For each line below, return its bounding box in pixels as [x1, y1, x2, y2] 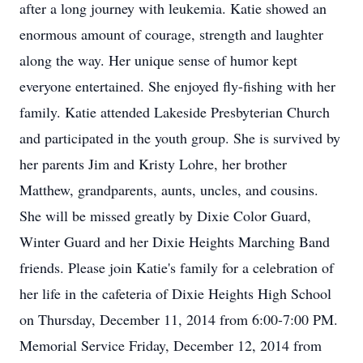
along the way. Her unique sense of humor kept [19, 50, 297, 70]
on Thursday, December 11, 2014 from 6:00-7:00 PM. [19, 310, 338, 329]
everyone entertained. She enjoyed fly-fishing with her [19, 76, 335, 96]
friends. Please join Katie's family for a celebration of [19, 258, 334, 277]
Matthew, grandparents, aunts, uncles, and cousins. [19, 180, 318, 199]
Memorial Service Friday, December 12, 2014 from [19, 335, 322, 355]
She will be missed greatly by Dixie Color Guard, [19, 206, 311, 225]
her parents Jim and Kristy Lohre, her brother [19, 154, 287, 173]
